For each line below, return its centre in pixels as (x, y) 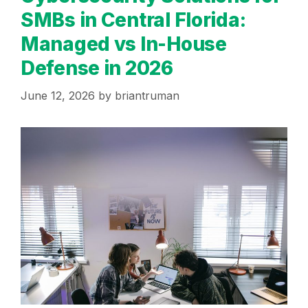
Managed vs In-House (124, 44)
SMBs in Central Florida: (133, 20)
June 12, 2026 (58, 95)
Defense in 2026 (97, 68)
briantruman (147, 95)
